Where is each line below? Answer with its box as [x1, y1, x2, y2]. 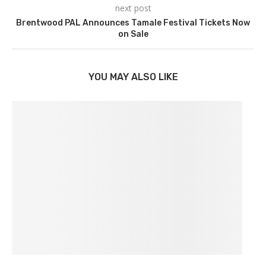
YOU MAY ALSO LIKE [88, 71, 178, 83]
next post [115, 2, 151, 14]
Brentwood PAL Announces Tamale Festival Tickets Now [16, 18, 250, 28]
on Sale [118, 29, 148, 39]
